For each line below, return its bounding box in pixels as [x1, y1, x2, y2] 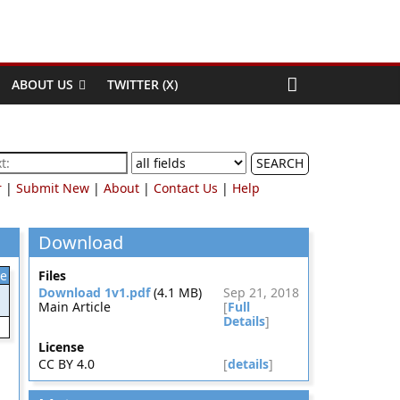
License [37, 338, 84, 355]
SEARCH [256, 154, 304, 171]
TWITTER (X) [107, 76, 178, 93]
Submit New [16, 179, 89, 196]
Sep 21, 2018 [223, 284, 299, 301]
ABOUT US [12, 76, 73, 93]
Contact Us [154, 179, 218, 196]
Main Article [37, 298, 111, 315]
